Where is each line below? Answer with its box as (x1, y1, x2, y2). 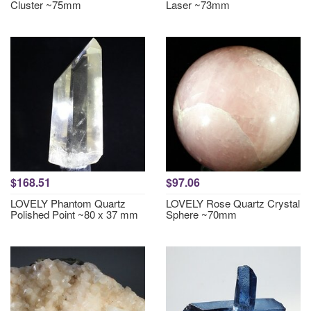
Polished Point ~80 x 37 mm (10, 207, 138, 221)
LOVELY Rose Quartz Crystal (166, 196, 300, 210)
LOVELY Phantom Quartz (10, 196, 126, 210)
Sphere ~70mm (166, 207, 237, 221)
